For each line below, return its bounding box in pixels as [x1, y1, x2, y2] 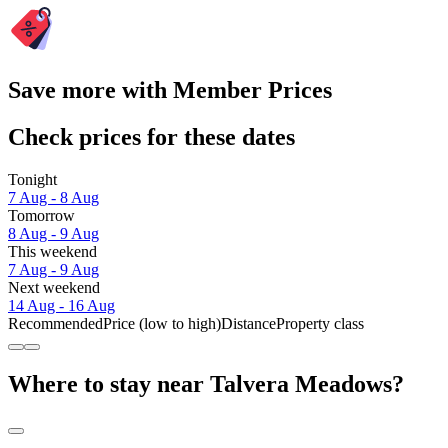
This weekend [8, 242, 97, 260]
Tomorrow [8, 206, 75, 224]
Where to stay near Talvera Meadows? [8, 370, 404, 397]
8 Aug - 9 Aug [8, 224, 99, 242]
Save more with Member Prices [8, 76, 332, 103]
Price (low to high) [103, 314, 221, 332]
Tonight [8, 170, 57, 188]
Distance [221, 314, 276, 332]
